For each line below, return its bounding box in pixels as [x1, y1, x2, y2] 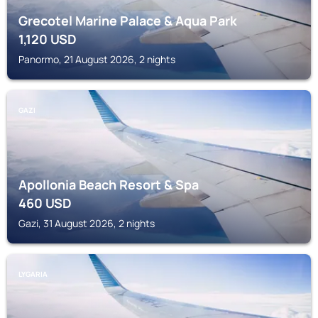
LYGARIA [18, 269, 48, 279]
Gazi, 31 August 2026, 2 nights [18, 216, 155, 230]
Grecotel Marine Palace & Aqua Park [18, 12, 237, 29]
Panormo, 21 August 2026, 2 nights [18, 53, 175, 66]
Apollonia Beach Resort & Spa [18, 176, 199, 193]
